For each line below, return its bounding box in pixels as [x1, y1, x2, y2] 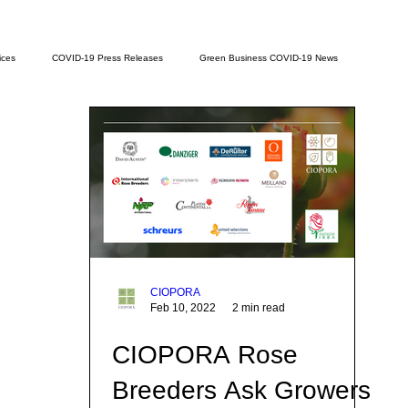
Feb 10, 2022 [150, 301, 216, 314]
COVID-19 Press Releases [52, 52, 163, 63]
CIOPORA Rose [112, 341, 298, 369]
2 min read [232, 301, 285, 314]
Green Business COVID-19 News [199, 52, 338, 63]
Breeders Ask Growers [112, 376, 371, 404]
